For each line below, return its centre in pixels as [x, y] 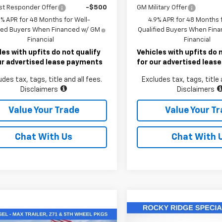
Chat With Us [44, 137]
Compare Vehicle [177, 215]
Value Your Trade [44, 110]
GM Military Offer [162, 7]
